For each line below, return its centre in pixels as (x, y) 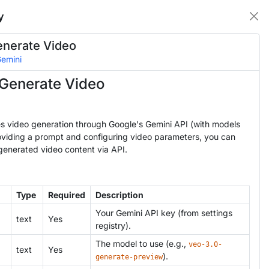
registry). (113, 225)
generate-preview (129, 257)
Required (67, 195)
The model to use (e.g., (142, 243)
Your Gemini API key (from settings (164, 213)
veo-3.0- (205, 244)
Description (119, 195)
